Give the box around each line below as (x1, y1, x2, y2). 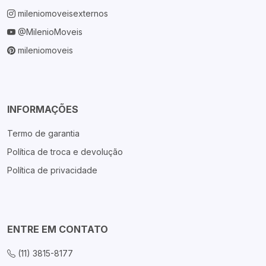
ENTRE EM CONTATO (7, 223, 108, 235)
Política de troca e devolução (7, 147, 123, 157)
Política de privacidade (7, 165, 97, 175)
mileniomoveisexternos (18, 8, 108, 18)
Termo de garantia (7, 128, 80, 138)
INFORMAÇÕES (7, 103, 78, 115)
